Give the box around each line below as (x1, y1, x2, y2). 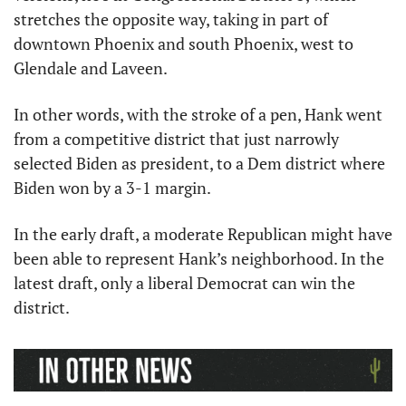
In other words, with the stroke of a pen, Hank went (14, 102, 382, 125)
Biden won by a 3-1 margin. (14, 176, 214, 198)
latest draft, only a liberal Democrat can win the (14, 271, 355, 294)
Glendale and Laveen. (14, 56, 168, 79)
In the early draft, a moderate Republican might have (14, 222, 392, 245)
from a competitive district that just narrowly (14, 127, 339, 150)
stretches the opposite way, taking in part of (14, 7, 328, 30)
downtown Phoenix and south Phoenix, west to (14, 32, 353, 54)
